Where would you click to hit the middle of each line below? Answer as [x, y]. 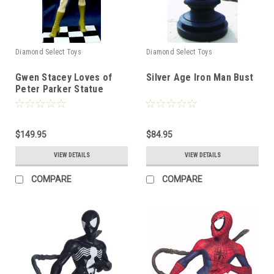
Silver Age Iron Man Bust [200, 77]
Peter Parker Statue [59, 89]
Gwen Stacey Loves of [64, 77]
